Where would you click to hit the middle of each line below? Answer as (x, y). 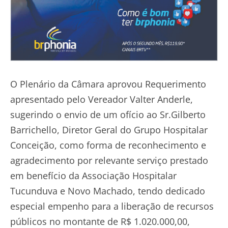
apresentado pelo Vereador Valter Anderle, (102, 99)
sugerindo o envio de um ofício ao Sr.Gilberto (108, 114)
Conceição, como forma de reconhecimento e (108, 145)
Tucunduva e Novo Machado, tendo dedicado (108, 191)
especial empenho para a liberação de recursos (112, 206)
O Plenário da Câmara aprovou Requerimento (108, 84)
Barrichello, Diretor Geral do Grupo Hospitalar (109, 130)
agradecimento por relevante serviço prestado (109, 160)
